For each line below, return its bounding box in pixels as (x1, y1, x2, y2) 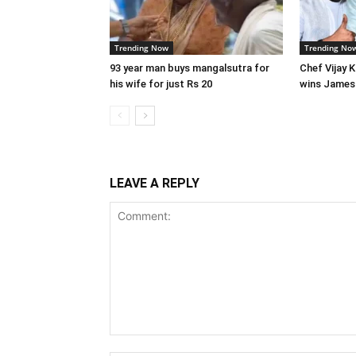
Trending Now (114, 41, 168, 53)
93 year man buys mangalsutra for (110, 61, 269, 74)
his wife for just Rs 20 (110, 77, 212, 90)
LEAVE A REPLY (110, 175, 199, 191)
